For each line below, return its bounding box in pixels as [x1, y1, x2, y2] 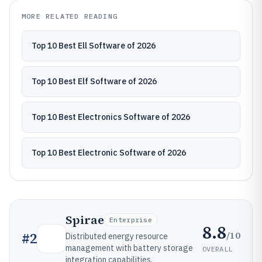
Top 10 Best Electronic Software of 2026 [32, 147, 186, 158]
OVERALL [202, 244, 233, 253]
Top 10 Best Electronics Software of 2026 [32, 112, 190, 122]
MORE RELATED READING [22, 12, 118, 20]
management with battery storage [65, 243, 193, 253]
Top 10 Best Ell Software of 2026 [32, 40, 156, 51]
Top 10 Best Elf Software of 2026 [32, 76, 157, 87]
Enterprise [109, 215, 152, 224]
